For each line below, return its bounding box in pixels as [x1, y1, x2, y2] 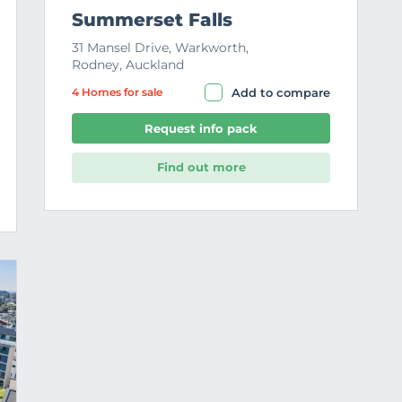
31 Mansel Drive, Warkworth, [72, 39, 249, 56]
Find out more [156, 160, 246, 175]
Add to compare [232, 84, 330, 100]
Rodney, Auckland [72, 56, 184, 73]
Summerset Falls [72, 8, 232, 31]
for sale [121, 84, 162, 99]
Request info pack [144, 120, 258, 135]
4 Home [72, 84, 116, 99]
